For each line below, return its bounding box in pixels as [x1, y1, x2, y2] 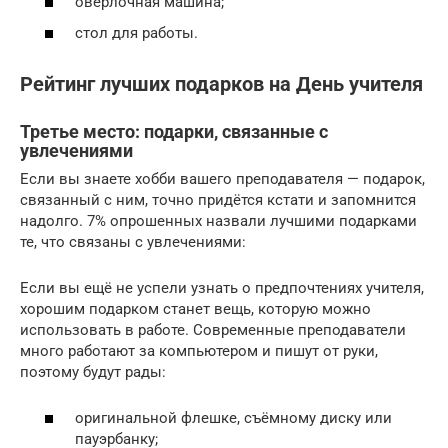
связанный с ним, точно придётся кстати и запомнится [20, 190, 416, 209]
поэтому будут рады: [20, 362, 166, 381]
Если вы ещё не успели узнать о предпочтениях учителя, [20, 278, 424, 297]
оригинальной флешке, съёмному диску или [75, 409, 392, 427]
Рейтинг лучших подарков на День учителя [20, 72, 423, 96]
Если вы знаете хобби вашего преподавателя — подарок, [20, 169, 425, 188]
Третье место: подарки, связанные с [20, 120, 328, 142]
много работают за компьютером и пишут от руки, [20, 341, 378, 360]
